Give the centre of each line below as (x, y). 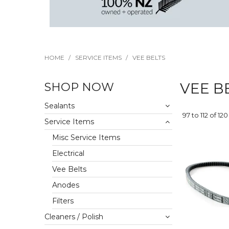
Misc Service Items (86, 138)
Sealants (60, 106)
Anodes (66, 185)
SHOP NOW (79, 87)
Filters (63, 201)
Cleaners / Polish (74, 217)
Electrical (68, 154)
